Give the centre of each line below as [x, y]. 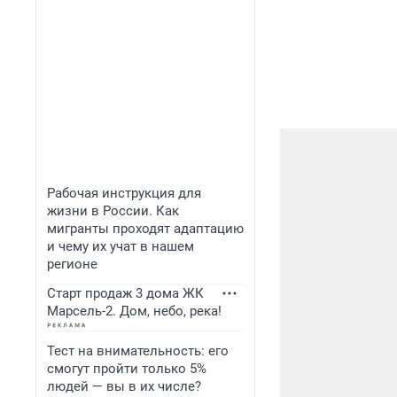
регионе [72, 264]
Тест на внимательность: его [138, 351]
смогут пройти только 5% [127, 369]
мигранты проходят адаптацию [145, 229]
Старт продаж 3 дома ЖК [125, 293]
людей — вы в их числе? [124, 386]
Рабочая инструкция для [124, 193]
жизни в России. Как [113, 211]
